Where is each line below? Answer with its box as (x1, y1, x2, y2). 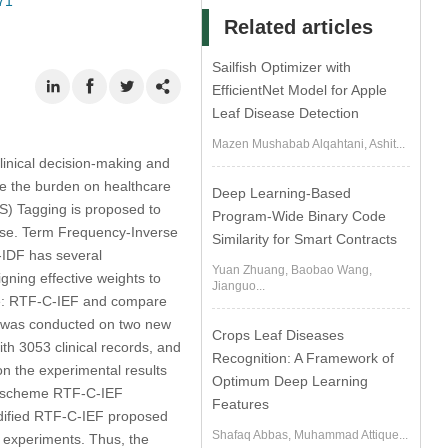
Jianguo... (212, 279, 266, 293)
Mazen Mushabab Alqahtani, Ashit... (212, 137, 406, 151)
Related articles (224, 16, 374, 38)
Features (212, 396, 270, 412)
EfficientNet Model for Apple (212, 82, 388, 98)
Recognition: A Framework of (212, 350, 395, 366)
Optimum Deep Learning (212, 373, 369, 389)
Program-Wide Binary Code (212, 208, 387, 224)
